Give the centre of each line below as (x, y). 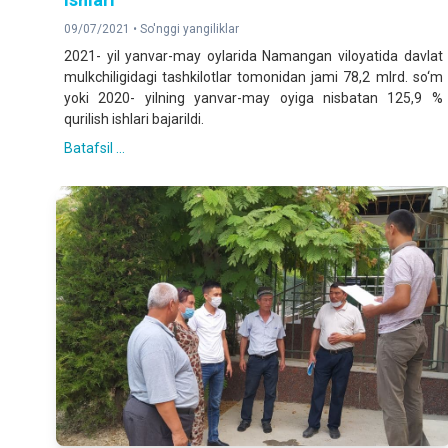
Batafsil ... (94, 147)
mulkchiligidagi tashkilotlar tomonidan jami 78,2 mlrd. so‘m (253, 76)
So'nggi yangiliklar (189, 28)
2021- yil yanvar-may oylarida (160, 55)
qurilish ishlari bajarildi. (134, 118)
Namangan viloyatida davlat (352, 55)
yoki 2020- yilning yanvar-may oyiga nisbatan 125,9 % (253, 97)
